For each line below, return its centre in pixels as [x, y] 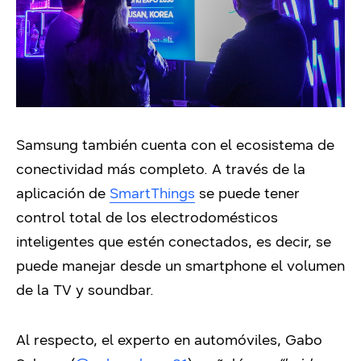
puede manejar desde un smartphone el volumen [180, 266]
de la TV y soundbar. [87, 290]
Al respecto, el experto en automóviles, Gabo [169, 340]
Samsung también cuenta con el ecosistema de [175, 145]
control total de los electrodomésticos [147, 218]
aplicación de [63, 194]
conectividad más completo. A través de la [161, 170]
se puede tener [247, 194]
